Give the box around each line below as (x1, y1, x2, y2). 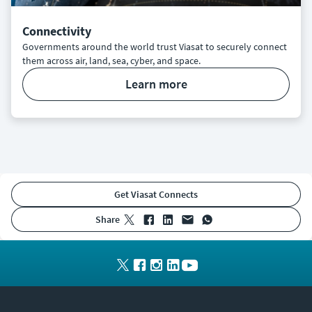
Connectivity (22, 23, 91, 40)
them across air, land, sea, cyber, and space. (22, 54, 201, 68)
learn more (131, 76, 187, 93)
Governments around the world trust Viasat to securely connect (22, 40, 287, 54)
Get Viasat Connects (120, 188, 198, 201)
